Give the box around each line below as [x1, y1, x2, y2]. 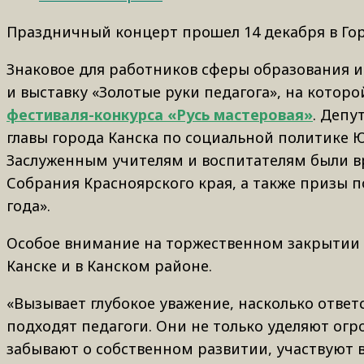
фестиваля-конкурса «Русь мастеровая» [6, 104, 313, 124]
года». [6, 195, 50, 215]
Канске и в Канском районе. [6, 255, 212, 275]
